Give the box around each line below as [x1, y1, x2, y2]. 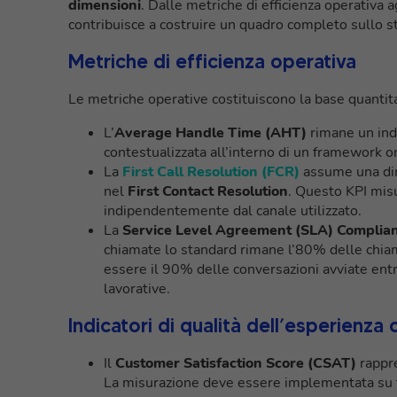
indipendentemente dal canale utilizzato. [104, 200, 362, 221]
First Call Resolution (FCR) [122, 161, 300, 182]
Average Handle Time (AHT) [114, 122, 307, 143]
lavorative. [104, 278, 170, 299]
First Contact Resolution [128, 181, 288, 201]
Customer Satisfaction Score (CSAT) [115, 353, 356, 373]
